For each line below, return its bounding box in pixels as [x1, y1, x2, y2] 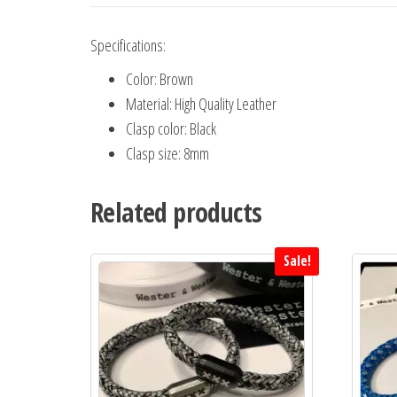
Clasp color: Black [126, 118, 216, 140]
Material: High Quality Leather [126, 93, 276, 115]
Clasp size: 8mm [126, 143, 209, 165]
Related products [90, 194, 262, 231]
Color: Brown [126, 68, 193, 90]
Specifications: [90, 35, 166, 57]
